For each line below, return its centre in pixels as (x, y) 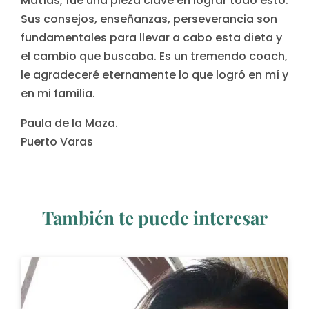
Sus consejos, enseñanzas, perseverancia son (149, 19)
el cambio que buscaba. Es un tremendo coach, (154, 56)
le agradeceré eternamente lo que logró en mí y (154, 75)
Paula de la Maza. (69, 123)
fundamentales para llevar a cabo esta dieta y (151, 38)
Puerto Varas (57, 142)
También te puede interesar (154, 218)
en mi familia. (58, 93)
